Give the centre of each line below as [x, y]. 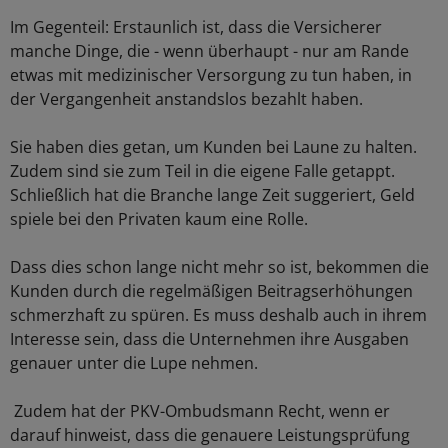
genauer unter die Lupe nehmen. [134, 363]
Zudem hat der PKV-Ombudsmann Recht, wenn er [200, 411]
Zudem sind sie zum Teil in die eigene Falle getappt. [202, 171]
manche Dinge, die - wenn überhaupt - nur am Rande [209, 51]
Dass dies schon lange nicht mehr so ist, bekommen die [219, 267]
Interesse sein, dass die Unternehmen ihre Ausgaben [209, 339]
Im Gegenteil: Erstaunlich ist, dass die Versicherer [196, 27]
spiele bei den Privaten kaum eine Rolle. [159, 219]
